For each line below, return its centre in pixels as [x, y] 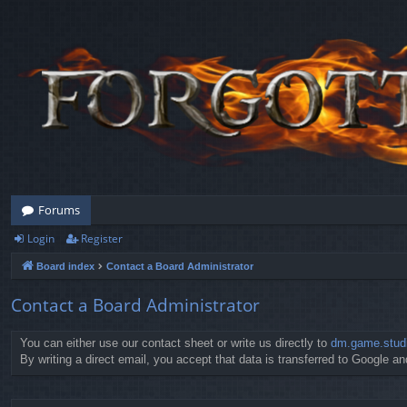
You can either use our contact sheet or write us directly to [175, 343]
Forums [59, 210]
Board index [65, 266]
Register [102, 238]
